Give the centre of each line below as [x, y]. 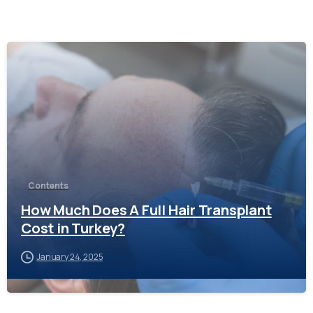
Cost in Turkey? [73, 228]
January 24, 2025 [70, 257]
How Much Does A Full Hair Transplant [146, 210]
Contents [48, 186]
